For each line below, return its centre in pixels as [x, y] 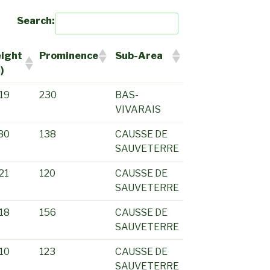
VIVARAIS [138, 110]
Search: [36, 21]
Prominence [69, 56]
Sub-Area [139, 56]
